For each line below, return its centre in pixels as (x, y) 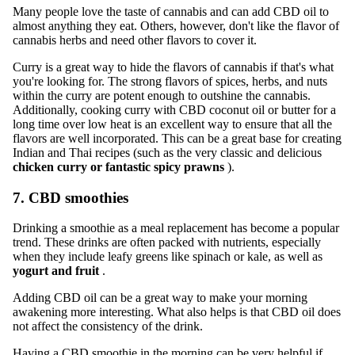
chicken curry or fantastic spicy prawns (118, 167)
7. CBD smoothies (71, 197)
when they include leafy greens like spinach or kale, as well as (168, 257)
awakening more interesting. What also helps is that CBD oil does (177, 312)
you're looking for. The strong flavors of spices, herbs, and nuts (170, 82)
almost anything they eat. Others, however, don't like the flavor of (176, 26)
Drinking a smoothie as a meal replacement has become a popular (176, 228)
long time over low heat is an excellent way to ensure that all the (172, 124)
